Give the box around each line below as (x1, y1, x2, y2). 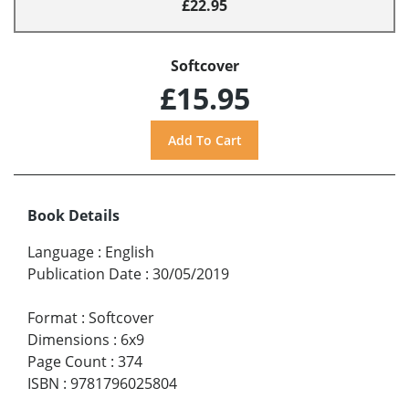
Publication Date (27, 263, 142, 284)
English (105, 241, 154, 262)
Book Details (27, 204, 120, 225)
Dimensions (27, 329, 110, 350)
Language (27, 241, 94, 262)
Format (27, 307, 78, 328)
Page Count (27, 351, 107, 372)
